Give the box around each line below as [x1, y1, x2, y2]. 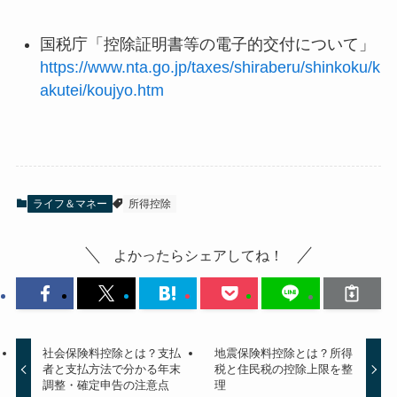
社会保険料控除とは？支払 [43, 346, 182, 360]
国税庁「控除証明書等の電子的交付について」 [39, 35, 375, 53]
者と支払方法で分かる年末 [43, 362, 182, 376]
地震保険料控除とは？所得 [214, 346, 353, 360]
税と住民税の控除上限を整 [214, 362, 353, 376]
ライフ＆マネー [32, 197, 107, 210]
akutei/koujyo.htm [39, 81, 164, 99]
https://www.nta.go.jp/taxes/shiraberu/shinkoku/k [39, 58, 380, 76]
